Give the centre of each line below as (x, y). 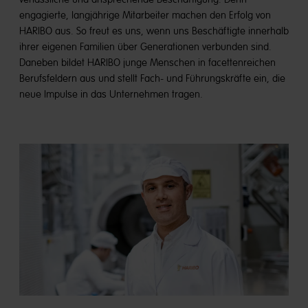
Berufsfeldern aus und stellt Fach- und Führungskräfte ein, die (152, 78)
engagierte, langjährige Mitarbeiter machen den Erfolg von (145, 15)
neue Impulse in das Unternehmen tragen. (111, 94)
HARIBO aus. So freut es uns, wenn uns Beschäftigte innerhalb (154, 31)
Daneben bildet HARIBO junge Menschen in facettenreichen (147, 63)
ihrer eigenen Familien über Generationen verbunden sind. (145, 47)
